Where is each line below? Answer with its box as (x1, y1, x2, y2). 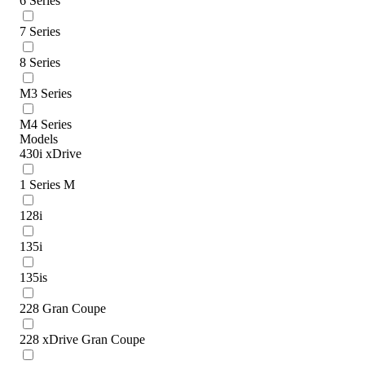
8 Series (20, 55, 60, 69)
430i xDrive (20, 146, 81, 161)
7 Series (20, 24, 60, 38)
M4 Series (20, 117, 72, 131)
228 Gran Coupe (20, 301, 106, 315)
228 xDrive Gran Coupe (20, 332, 145, 346)
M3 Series (20, 86, 72, 100)
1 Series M (20, 177, 75, 191)
